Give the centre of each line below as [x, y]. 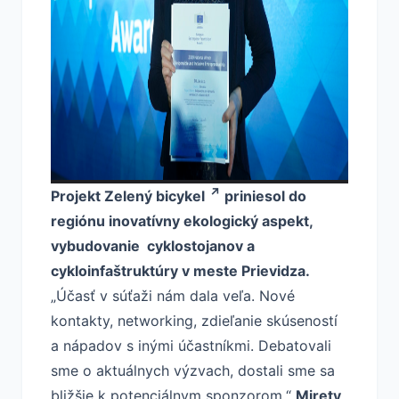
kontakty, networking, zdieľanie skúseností [194, 321]
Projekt [77, 196]
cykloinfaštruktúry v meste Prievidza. [180, 271]
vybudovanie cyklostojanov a [153, 246]
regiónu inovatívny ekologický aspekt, [182, 221]
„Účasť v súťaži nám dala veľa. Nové [173, 296]
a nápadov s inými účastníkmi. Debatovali [191, 346]
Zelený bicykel [155, 196]
